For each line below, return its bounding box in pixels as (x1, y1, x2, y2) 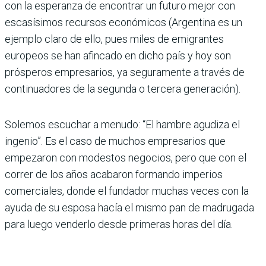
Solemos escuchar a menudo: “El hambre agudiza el (5, 118, 240, 131)
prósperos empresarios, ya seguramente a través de (5, 66, 245, 78)
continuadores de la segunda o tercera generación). (5, 83, 240, 95)
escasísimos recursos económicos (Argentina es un (5, 16, 242, 28)
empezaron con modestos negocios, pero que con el (5, 151, 246, 164)
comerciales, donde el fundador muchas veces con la (5, 185, 249, 197)
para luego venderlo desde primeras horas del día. (5, 218, 233, 230)
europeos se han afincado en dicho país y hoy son (5, 49, 231, 62)
